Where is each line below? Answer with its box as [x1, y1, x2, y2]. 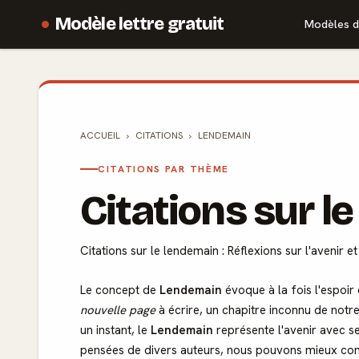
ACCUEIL [80, 129, 120, 142]
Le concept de [80, 282, 159, 298]
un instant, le [80, 322, 151, 338]
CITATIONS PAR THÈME [98, 163, 229, 175]
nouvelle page [80, 302, 155, 318]
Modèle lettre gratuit [55, 13, 224, 34]
